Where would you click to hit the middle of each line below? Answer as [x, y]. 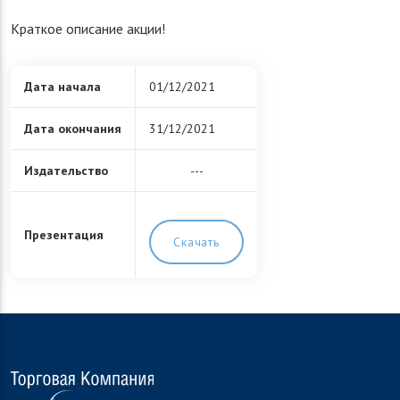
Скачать [196, 242]
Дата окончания [73, 129]
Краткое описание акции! [88, 29]
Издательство [66, 171]
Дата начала [62, 87]
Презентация [64, 235]
